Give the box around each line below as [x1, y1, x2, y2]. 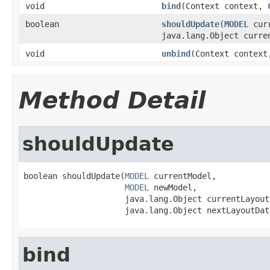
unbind [162, 48, 190, 58]
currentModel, [149, 171, 216, 181]
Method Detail [19, 86, 206, 114]
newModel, [149, 182, 197, 192]
